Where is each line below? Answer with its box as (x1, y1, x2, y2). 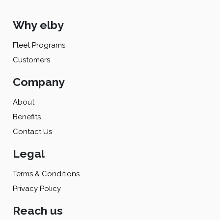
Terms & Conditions (13, 169, 80, 178)
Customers (13, 55, 51, 64)
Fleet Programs (13, 40, 66, 50)
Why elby (13, 18, 64, 31)
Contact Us (13, 127, 53, 136)
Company (13, 75, 65, 88)
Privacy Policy (13, 184, 61, 193)
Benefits (13, 112, 41, 121)
